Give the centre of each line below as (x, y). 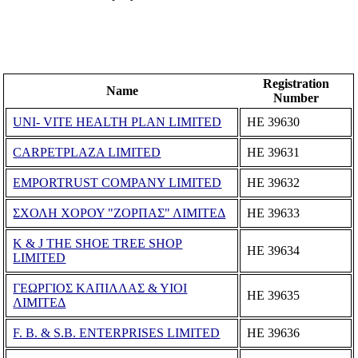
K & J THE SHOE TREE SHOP (98, 244)
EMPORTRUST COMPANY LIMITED (117, 183)
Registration (296, 84)
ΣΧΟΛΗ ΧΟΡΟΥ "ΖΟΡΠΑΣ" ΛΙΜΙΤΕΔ (119, 213)
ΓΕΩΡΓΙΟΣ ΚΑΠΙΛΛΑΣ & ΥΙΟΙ (100, 288)
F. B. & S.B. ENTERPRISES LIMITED (117, 333)
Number (296, 98)
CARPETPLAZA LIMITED (87, 153)
